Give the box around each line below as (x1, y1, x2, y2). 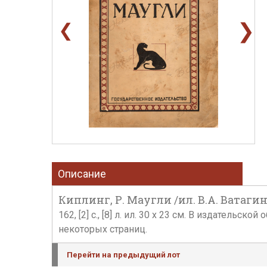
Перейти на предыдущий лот (67, 250, 180, 259)
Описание (58, 167, 106, 180)
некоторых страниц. (58, 223, 147, 235)
